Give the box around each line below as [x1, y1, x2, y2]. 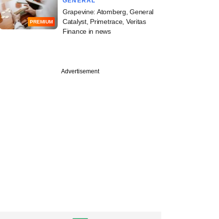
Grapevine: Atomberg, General [63, 8, 154, 16]
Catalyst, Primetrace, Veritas [63, 18, 146, 25]
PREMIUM [30, 19, 53, 25]
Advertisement [61, 68, 99, 75]
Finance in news [63, 27, 111, 35]
